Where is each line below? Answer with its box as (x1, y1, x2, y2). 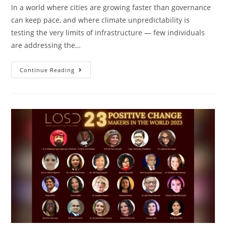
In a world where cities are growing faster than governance (11, 2, 211, 12)
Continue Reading (20, 66, 75, 74)
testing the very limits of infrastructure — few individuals (11, 27, 205, 37)
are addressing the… (11, 40, 81, 50)
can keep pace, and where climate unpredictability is (11, 15, 190, 25)
